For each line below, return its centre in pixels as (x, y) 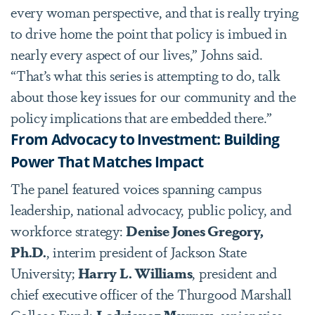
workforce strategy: (69, 230)
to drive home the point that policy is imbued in (149, 32)
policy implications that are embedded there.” (141, 117)
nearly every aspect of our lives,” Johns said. (137, 53)
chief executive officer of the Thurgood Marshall (151, 293)
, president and (234, 272)
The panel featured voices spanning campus (136, 188)
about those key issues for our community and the (153, 96)
